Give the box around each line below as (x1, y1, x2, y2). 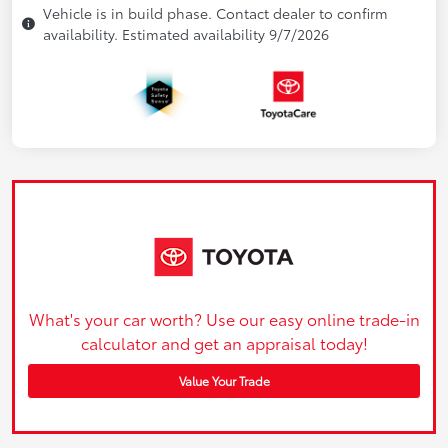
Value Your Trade (178, 371, 270, 389)
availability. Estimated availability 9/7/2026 (43, 24, 329, 45)
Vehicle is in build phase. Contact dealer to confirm (43, 3, 388, 24)
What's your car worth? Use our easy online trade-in (28, 306, 420, 330)
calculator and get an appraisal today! (80, 330, 368, 354)
